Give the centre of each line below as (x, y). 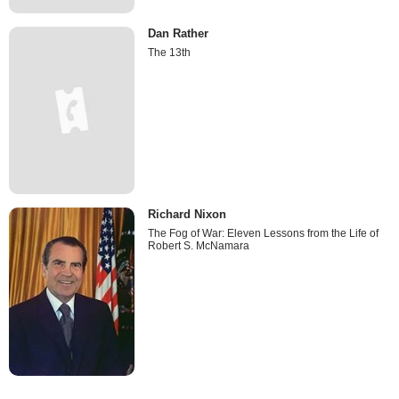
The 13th (170, 53)
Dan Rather (179, 34)
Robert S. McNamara (199, 246)
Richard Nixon (187, 215)
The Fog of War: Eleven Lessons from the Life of (264, 234)
